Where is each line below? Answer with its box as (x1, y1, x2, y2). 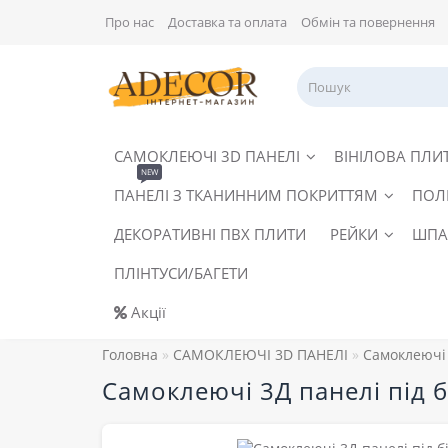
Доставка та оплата (168, 13, 287, 31)
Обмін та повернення (301, 13, 435, 31)
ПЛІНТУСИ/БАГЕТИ (114, 262, 248, 283)
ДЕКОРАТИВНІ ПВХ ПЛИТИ (114, 223, 306, 244)
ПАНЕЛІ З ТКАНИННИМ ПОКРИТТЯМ (114, 184, 378, 205)
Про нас (105, 13, 154, 31)
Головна (102, 344, 158, 364)
